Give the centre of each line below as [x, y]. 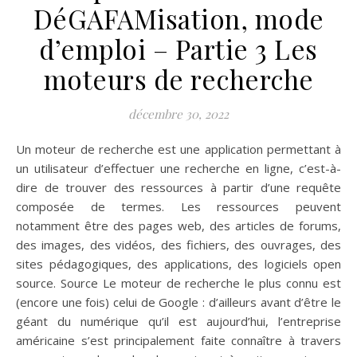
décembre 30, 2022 [178, 114]
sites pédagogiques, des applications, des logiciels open [178, 263]
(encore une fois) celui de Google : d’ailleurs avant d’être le [178, 302]
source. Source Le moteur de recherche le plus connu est [178, 282]
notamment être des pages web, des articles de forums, [178, 225]
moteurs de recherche [178, 78]
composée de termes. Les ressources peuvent [178, 206]
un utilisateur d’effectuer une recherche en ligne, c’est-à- [178, 168]
